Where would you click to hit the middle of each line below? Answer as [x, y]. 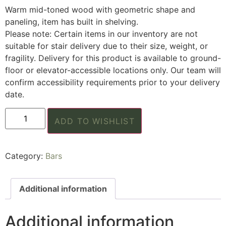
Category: [25, 156]
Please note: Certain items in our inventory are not [101, 34]
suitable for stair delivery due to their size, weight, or [106, 46]
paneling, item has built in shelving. [72, 22]
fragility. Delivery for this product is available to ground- [113, 58]
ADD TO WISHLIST [94, 121]
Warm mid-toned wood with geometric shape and [100, 10]
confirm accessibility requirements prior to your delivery [112, 82]
